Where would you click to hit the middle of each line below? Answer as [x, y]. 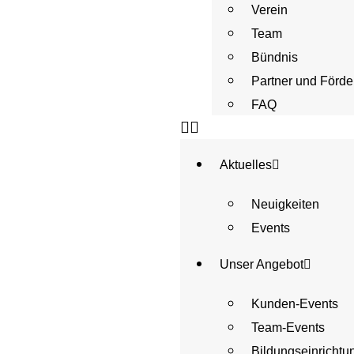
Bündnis [275, 57]
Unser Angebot [262, 264]
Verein [269, 10]
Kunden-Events [295, 304]
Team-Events [288, 328]
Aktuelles [246, 165]
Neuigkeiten [285, 204]
